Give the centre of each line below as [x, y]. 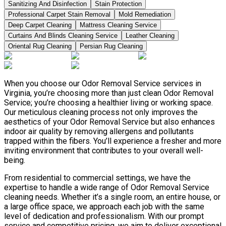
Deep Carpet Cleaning [40, 25]
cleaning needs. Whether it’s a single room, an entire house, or [112, 197]
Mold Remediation [145, 14]
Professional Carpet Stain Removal [59, 14]
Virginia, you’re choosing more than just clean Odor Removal [109, 93]
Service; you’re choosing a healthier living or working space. [108, 102]
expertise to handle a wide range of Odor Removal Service [107, 187]
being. [15, 160]
